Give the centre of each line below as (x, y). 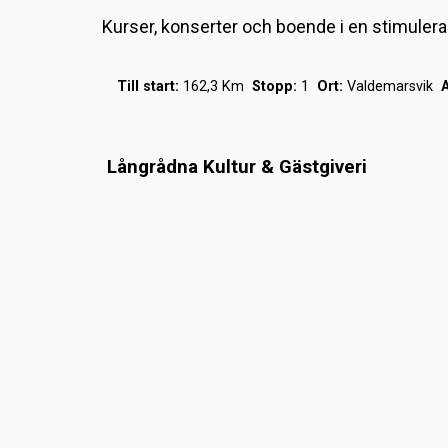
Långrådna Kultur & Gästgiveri (237, 166)
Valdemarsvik (392, 86)
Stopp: (274, 86)
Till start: (148, 86)
